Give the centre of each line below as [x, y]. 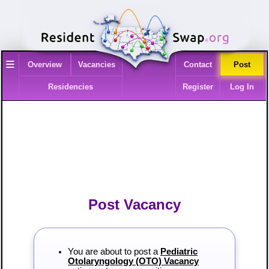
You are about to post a [114, 252]
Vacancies [96, 65]
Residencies [71, 87]
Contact [198, 65]
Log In [242, 87]
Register [198, 87]
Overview [44, 65]
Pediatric [179, 252]
